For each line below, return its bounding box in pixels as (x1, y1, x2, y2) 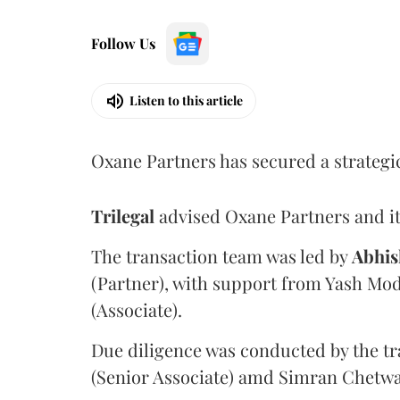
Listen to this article (129, 92, 243, 109)
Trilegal (91, 203, 154, 228)
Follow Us (91, 33, 155, 53)
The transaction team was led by (91, 243, 352, 268)
